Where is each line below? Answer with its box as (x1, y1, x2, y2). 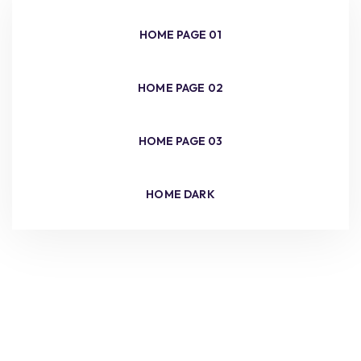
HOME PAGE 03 (138, 134, 223, 148)
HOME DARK (146, 187, 215, 201)
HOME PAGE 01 (139, 27, 222, 42)
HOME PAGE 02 (138, 81, 223, 95)
